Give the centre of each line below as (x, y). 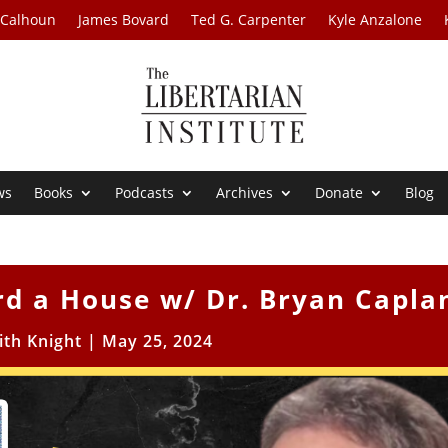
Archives (245, 193)
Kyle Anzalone (375, 19)
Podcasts (145, 193)
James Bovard (124, 19)
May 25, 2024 (157, 341)
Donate (339, 193)
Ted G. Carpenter (249, 19)
